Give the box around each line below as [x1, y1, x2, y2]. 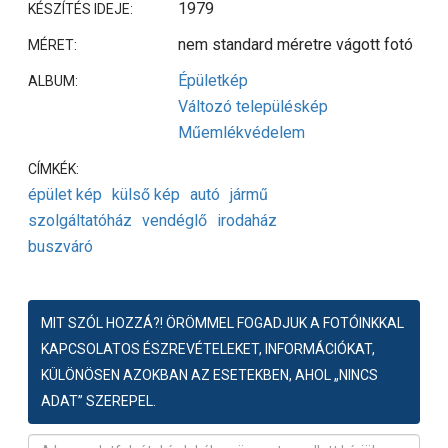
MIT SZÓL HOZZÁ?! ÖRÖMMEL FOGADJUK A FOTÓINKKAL [41, 315, 404, 332]
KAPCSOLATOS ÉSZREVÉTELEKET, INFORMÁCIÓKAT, [41, 341, 375, 358]
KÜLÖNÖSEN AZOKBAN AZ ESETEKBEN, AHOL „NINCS [41, 367, 378, 384]
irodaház [217, 211, 277, 231]
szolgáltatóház [28, 211, 132, 231]
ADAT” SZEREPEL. [41, 393, 156, 410]
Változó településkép [178, 97, 328, 117]
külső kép [112, 185, 180, 205]
